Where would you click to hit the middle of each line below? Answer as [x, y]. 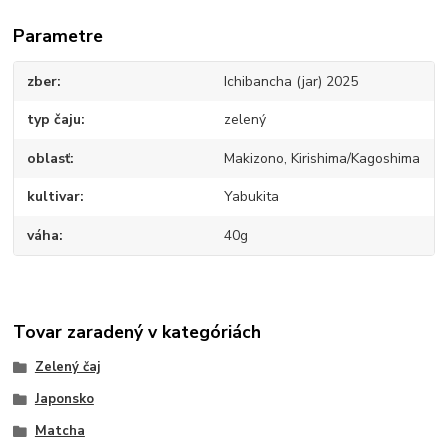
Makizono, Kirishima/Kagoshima [321, 158]
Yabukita [251, 197]
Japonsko [64, 399]
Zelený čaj [67, 367]
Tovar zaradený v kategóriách [137, 332]
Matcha [59, 430]
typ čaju [54, 120]
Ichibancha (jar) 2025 [290, 81]
